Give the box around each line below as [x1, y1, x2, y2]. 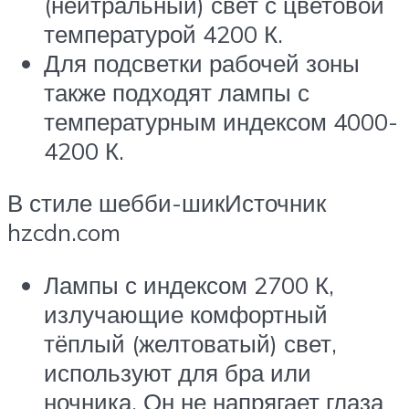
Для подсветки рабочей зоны [44, 47, 360, 78]
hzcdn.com [7, 217, 121, 247]
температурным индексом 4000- [44, 106, 398, 136]
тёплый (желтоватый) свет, [44, 329, 337, 359]
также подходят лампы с [44, 77, 309, 107]
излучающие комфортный [44, 299, 328, 330]
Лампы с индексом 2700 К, [44, 270, 334, 300]
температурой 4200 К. [44, 18, 283, 48]
